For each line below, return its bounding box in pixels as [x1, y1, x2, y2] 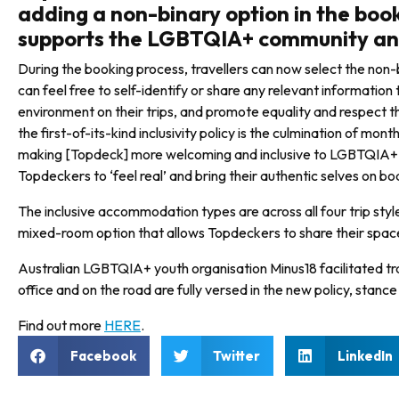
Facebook [69, 346, 136, 364]
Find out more [18, 316, 104, 334]
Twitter [213, 346, 260, 364]
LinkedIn [337, 346, 393, 364]
